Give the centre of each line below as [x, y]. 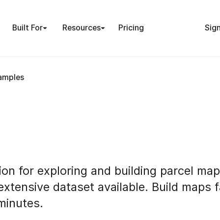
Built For [27, 28]
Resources [82, 28]
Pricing [131, 28]
